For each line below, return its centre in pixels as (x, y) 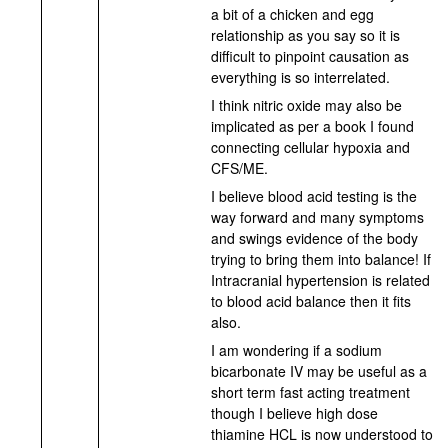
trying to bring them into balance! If (321, 259)
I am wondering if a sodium (297, 350)
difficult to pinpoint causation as (310, 56)
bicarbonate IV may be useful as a (319, 371)
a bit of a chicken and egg (293, 14)
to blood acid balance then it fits (311, 301)
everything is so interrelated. (301, 77)
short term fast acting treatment (311, 392)
